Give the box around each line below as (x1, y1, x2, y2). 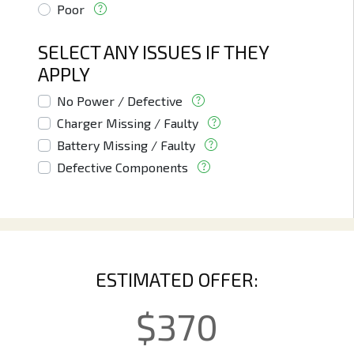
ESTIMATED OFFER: (96, 268, 258, 292)
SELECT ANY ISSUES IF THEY (38, 40, 269, 64)
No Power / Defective (57, 93, 183, 109)
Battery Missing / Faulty (57, 137, 195, 153)
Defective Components (57, 160, 188, 175)
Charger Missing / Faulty (57, 115, 198, 131)
